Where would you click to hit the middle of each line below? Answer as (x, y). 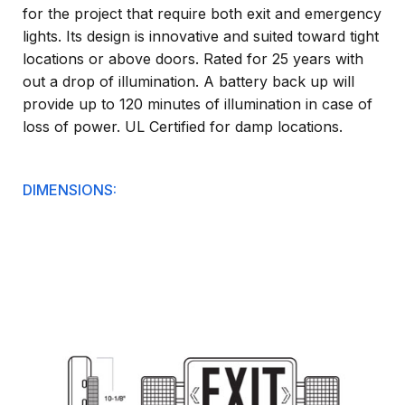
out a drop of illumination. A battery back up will (188, 82)
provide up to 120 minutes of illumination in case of (198, 104)
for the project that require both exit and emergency (202, 14)
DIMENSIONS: (70, 190)
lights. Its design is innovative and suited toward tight (201, 37)
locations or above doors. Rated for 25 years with (193, 59)
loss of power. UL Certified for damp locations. (183, 127)
